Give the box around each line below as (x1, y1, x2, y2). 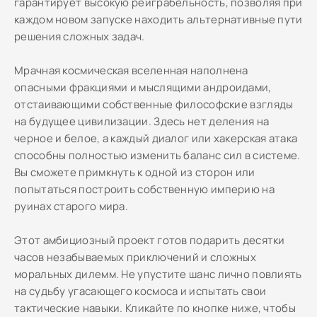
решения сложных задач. (14, 29, 145, 44)
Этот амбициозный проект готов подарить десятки (14, 233, 285, 248)
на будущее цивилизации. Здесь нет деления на (14, 114, 270, 129)
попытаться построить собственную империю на (14, 182, 275, 197)
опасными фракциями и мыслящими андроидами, (14, 80, 272, 95)
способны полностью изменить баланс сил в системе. (14, 148, 301, 163)
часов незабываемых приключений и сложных (14, 250, 256, 265)
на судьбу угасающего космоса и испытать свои (14, 284, 267, 299)
